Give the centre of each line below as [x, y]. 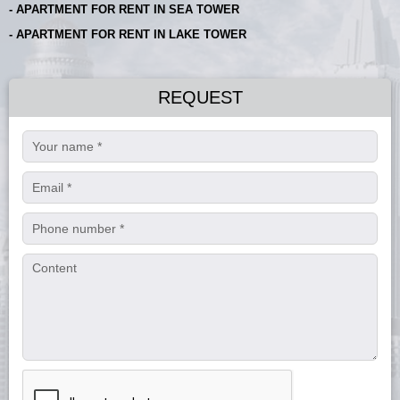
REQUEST [200, 98]
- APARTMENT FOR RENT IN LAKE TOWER [128, 35]
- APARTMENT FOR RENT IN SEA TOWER [124, 10]
